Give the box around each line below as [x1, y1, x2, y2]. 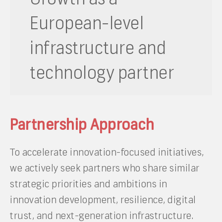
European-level [30, 12, 144, 34]
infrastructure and [30, 37, 166, 59]
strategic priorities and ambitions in [10, 177, 167, 190]
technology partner [30, 61, 174, 84]
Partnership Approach [10, 115, 154, 134]
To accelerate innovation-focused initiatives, [10, 146, 204, 159]
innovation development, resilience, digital [10, 193, 196, 206]
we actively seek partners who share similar [10, 162, 200, 174]
